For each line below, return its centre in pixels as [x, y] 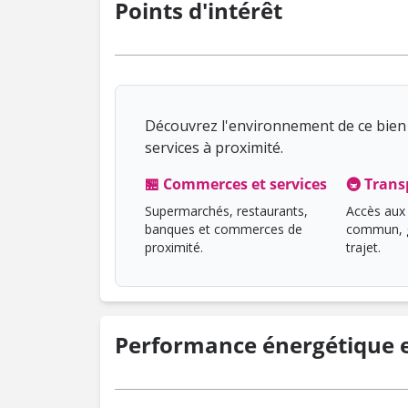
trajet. [363, 247]
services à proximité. [214, 148]
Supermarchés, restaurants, [226, 211]
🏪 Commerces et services [236, 184]
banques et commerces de [224, 229]
